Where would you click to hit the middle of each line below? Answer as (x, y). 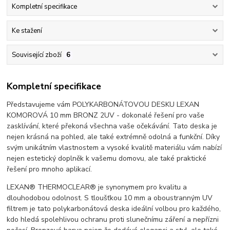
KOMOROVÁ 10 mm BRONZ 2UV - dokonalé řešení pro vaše (106, 115)
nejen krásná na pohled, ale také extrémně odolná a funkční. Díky (113, 137)
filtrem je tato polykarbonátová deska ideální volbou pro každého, (114, 208)
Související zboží (36, 55)
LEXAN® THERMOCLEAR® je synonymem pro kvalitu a (97, 187)
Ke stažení (27, 31)
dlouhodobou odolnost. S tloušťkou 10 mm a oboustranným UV (110, 198)
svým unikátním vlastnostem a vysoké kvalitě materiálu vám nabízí (114, 147)
